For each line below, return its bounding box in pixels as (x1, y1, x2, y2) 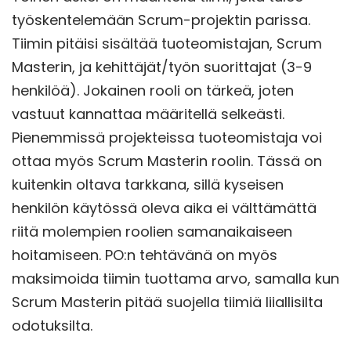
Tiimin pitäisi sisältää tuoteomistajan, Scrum (12, 33, 322, 53)
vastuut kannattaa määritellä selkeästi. (12, 103, 284, 124)
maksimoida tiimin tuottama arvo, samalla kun (12, 268, 339, 288)
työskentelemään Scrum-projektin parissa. (12, 9, 310, 30)
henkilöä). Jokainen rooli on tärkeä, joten (12, 80, 294, 100)
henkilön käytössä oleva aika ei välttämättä (12, 197, 317, 218)
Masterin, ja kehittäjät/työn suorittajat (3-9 (12, 56, 312, 77)
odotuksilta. (12, 315, 92, 335)
